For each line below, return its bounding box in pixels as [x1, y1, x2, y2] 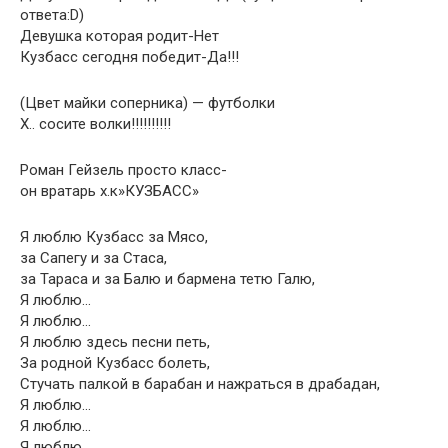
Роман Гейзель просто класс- [20, 161, 227, 179]
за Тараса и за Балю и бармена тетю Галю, [20, 270, 315, 288]
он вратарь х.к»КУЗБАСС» [20, 182, 199, 200]
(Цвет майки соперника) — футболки [20, 94, 275, 112]
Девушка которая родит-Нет [20, 27, 219, 45]
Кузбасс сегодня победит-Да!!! [20, 48, 239, 66]
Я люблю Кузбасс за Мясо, [20, 228, 208, 246]
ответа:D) [20, 6, 84, 24]
